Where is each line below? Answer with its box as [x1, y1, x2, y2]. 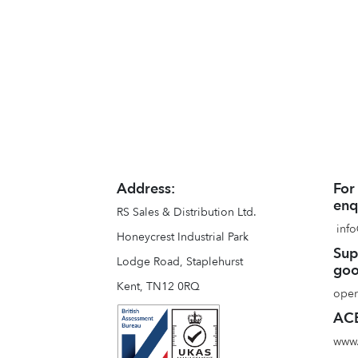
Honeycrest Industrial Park [117, 231, 249, 243]
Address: [117, 181, 176, 197]
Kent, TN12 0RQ [117, 280, 201, 292]
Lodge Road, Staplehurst [117, 256, 244, 268]
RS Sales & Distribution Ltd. [117, 206, 257, 218]
